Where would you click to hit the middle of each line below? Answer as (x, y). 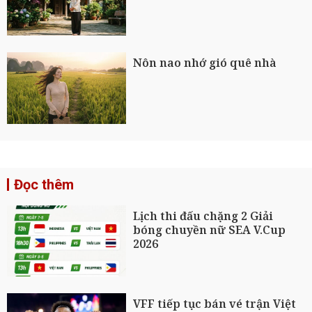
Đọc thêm (44, 184)
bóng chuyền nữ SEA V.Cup (210, 229)
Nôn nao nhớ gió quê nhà (205, 63)
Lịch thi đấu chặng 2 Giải (203, 216)
